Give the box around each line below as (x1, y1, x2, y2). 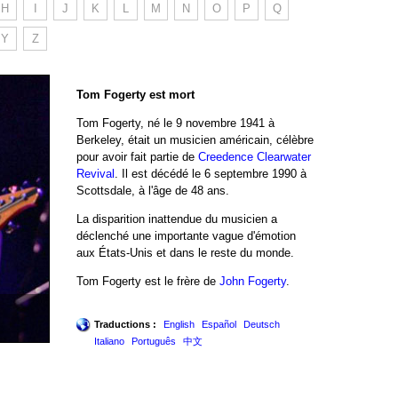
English (163, 318, 195, 330)
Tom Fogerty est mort (76, 87, 195, 101)
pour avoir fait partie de (76, 149, 198, 163)
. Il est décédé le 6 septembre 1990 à (115, 166, 306, 180)
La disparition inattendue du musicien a (76, 211, 277, 226)
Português (131, 335, 176, 346)
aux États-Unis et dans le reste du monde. (76, 245, 294, 259)
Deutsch (243, 318, 280, 330)
